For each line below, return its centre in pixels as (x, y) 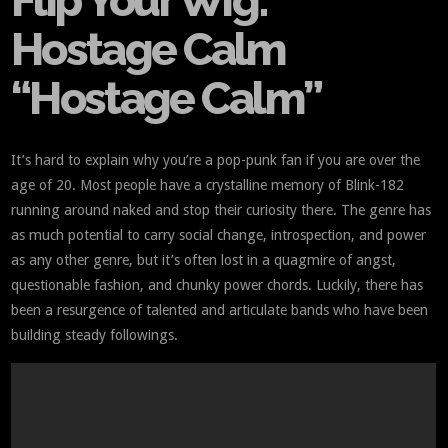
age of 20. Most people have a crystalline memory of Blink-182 (208, 185)
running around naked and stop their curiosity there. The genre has (221, 210)
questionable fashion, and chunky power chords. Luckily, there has (217, 285)
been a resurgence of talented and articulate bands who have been (220, 310)
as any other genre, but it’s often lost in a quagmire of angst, (204, 260)
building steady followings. (95, 335)
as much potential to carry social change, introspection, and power (219, 235)
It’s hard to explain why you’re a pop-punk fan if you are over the (216, 160)
